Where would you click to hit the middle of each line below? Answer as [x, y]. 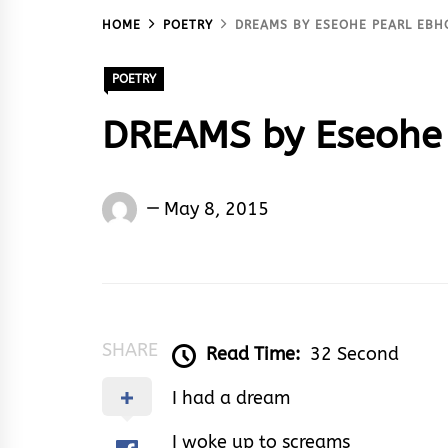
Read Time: [253, 354]
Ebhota [172, 233]
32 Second [354, 354]
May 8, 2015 [216, 208]
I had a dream [231, 398]
